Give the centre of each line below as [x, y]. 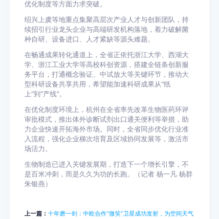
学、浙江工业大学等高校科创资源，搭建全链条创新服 [107, 65]
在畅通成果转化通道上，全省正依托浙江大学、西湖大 [107, 55]
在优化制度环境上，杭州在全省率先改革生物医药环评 [107, 109]
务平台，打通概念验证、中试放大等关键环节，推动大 [107, 74]
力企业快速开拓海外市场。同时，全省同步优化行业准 [107, 129]
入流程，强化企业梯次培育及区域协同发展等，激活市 [107, 139]
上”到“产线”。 [45, 94]
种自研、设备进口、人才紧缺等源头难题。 [89, 39]
